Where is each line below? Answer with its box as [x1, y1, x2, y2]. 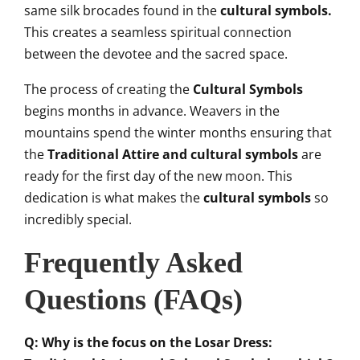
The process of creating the [24, 80, 193, 98]
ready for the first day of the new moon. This [24, 167, 292, 185]
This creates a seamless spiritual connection [24, 23, 292, 41]
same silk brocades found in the [24, 2, 220, 19]
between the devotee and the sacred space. [24, 45, 288, 63]
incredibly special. [24, 211, 132, 228]
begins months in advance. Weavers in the [24, 102, 280, 120]
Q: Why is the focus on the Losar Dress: [24, 333, 272, 351]
